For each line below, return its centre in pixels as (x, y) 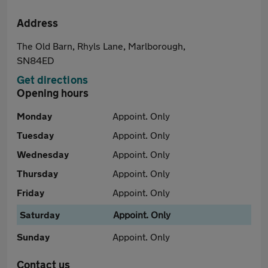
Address (37, 23)
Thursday (37, 173)
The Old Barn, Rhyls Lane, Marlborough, (101, 46)
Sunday (33, 237)
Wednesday (43, 154)
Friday (31, 192)
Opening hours (53, 93)
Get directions (52, 80)
